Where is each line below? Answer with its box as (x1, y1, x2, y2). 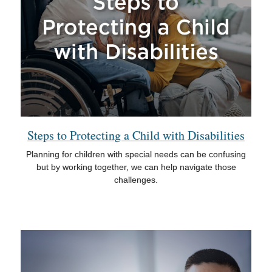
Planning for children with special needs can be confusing (26, 149, 246, 160)
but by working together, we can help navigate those (36, 162, 236, 172)
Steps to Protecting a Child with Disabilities (27, 126, 245, 143)
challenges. (114, 175, 158, 185)
